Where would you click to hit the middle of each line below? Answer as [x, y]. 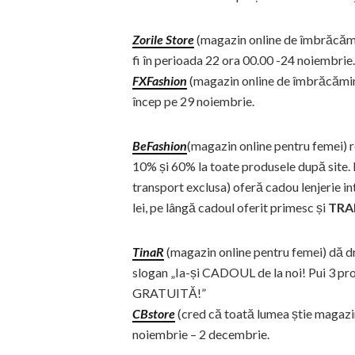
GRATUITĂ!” [169, 293]
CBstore [154, 313]
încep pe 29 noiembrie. [193, 101]
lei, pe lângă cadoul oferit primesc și [229, 207]
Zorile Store [163, 39]
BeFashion [160, 145]
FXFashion [160, 80]
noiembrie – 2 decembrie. [201, 334]
